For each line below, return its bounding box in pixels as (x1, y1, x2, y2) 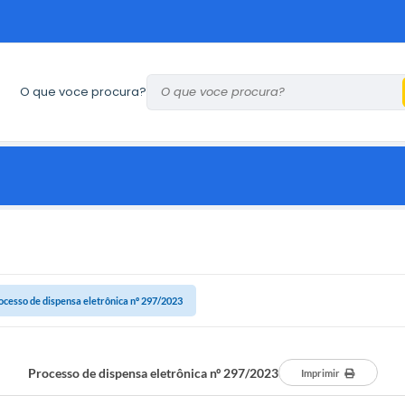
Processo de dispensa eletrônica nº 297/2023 (27, 364, 278, 381)
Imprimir (301, 367, 340, 379)
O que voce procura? (20, 83, 146, 100)
